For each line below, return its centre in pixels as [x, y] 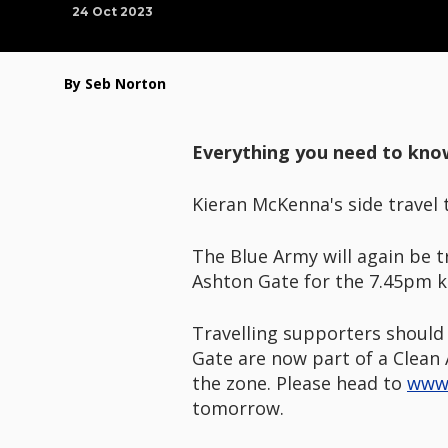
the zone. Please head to [299, 383]
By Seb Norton [115, 83]
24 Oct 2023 [112, 11]
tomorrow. [240, 408]
